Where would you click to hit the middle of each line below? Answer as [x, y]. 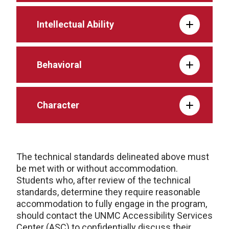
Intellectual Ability [75, 24]
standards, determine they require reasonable [108, 192]
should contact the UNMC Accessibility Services [114, 215]
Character [58, 105]
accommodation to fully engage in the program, [112, 204]
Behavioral [59, 65]
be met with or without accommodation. [97, 168]
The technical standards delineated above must [113, 157]
